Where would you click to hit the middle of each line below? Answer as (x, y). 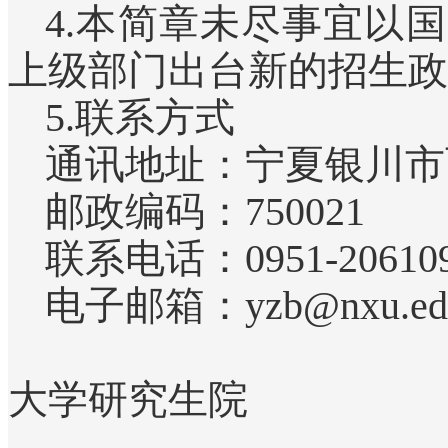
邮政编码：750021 (205, 211)
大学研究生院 (128, 399)
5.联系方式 (140, 117)
